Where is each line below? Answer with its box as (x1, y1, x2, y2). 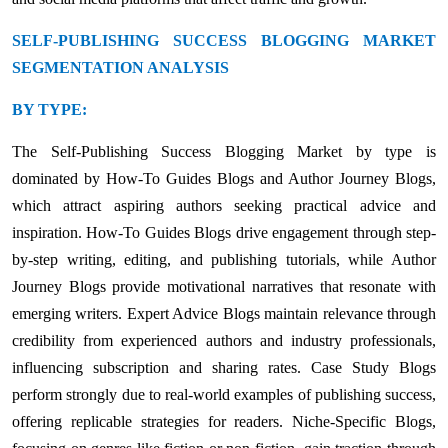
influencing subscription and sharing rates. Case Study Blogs (12, 358, 436, 376)
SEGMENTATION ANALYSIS (12, 58, 229, 76)
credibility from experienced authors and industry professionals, (12, 331, 436, 349)
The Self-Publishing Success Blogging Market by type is (12, 142, 436, 160)
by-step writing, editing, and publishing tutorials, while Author (12, 250, 436, 268)
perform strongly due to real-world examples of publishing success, (12, 385, 436, 403)
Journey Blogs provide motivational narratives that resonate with (12, 277, 436, 295)
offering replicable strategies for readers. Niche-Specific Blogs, (12, 412, 436, 430)
